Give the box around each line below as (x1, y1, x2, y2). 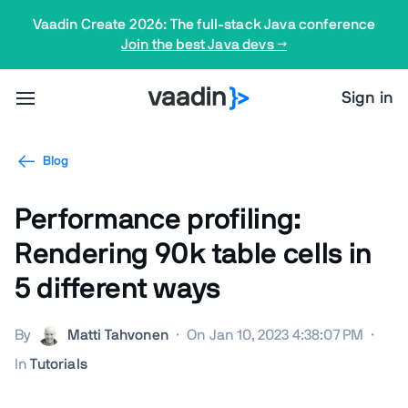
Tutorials (30, 357, 87, 372)
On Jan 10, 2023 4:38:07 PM (187, 328, 364, 342)
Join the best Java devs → (121, 37, 287, 52)
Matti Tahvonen (66, 328, 168, 342)
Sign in (341, 90, 393, 107)
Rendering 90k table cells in (15, 240, 372, 269)
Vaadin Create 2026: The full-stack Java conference (32, 17, 376, 32)
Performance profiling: (15, 205, 301, 234)
